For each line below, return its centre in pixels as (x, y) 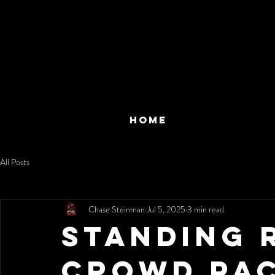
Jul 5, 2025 (166, 209)
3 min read (206, 209)
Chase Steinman (117, 209)
